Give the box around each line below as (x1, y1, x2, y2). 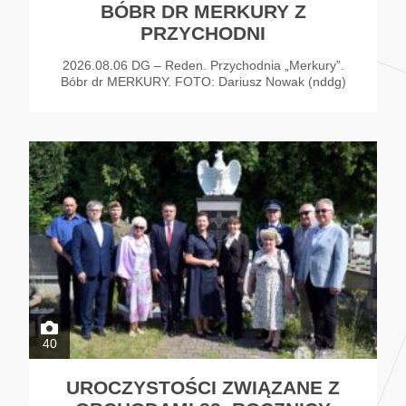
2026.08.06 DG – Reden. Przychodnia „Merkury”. (62, 57, 344, 72)
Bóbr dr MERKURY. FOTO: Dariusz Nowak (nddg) (60, 73, 346, 89)
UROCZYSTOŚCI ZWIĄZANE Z (66, 376, 340, 398)
